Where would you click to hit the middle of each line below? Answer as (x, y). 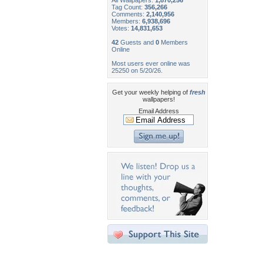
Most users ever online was (151, 63)
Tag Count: (128, 7)
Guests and (137, 42)
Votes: (121, 28)
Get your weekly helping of (151, 92)
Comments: (129, 14)
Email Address (159, 111)
